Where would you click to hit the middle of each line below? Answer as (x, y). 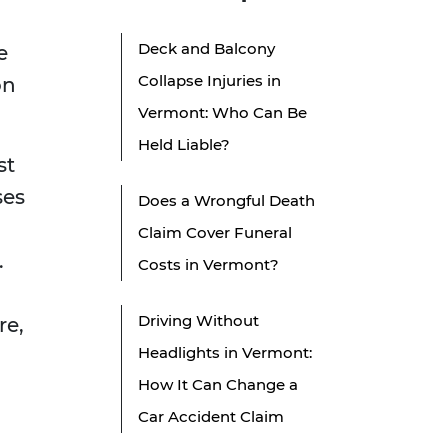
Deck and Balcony (206, 49)
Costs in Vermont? (208, 265)
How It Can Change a (218, 385)
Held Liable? (184, 145)
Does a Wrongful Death (226, 201)
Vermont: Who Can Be (222, 113)
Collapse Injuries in (209, 81)
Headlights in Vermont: (225, 353)
